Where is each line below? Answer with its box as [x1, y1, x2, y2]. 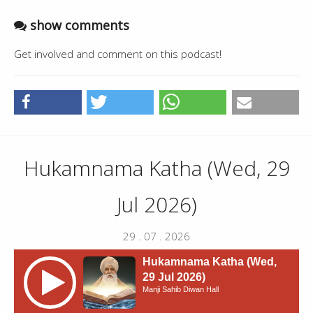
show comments [30, 16, 129, 34]
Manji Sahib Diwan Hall [143, 284, 219, 293]
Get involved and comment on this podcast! [14, 46, 221, 61]
